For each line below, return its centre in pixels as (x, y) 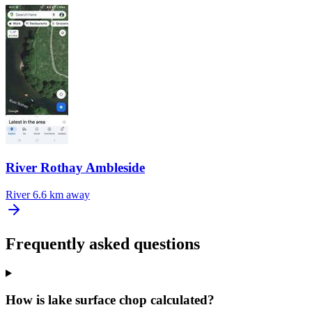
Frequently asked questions (103, 243)
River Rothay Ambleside (75, 168)
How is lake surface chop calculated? (110, 300)
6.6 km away (61, 194)
